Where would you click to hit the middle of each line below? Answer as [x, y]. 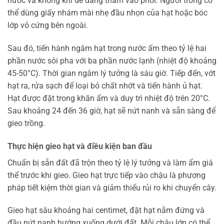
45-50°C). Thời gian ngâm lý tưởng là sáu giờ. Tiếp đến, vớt [111, 73]
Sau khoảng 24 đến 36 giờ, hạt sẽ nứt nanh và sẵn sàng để [111, 110]
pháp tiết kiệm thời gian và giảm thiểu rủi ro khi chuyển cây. [112, 187]
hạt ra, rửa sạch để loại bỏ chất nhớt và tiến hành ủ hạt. [105, 85]
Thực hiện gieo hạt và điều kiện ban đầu [80, 146]
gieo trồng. [26, 123]
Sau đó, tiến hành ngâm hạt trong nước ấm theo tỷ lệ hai [107, 48]
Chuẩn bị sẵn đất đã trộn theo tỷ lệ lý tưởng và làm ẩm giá [110, 162]
